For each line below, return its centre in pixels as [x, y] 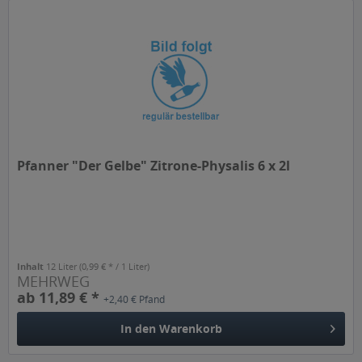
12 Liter [63, 267]
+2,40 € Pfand [135, 300]
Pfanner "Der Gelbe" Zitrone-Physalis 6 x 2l [154, 166]
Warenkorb [191, 328]
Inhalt [32, 267]
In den [139, 328]
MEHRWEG [54, 282]
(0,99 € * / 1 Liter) [115, 267]
